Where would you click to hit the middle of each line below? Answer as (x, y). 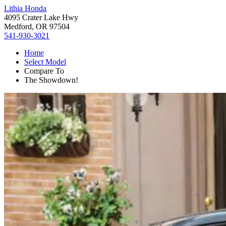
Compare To (44, 71)
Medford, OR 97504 (37, 26)
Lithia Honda (25, 8)
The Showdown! (51, 80)
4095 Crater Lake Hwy (41, 17)
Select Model (45, 62)
